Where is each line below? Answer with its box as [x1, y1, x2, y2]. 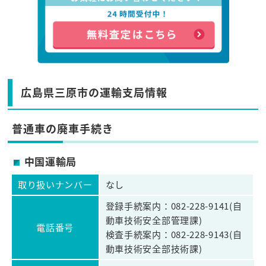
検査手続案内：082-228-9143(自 [105, 228, 242, 241]
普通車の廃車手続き [12, 121, 114, 137]
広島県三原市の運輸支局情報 [21, 84, 168, 100]
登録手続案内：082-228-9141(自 [105, 199, 242, 213]
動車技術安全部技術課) [105, 242, 202, 255]
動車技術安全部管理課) [105, 214, 202, 227]
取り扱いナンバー [17, 178, 93, 191]
